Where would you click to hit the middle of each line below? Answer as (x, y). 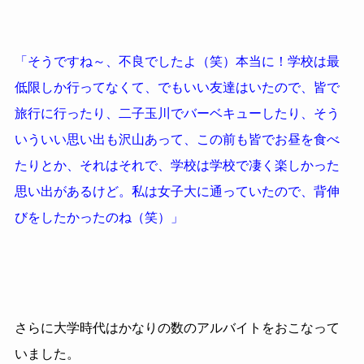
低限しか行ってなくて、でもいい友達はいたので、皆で (177, 87)
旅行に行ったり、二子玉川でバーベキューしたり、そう (177, 113)
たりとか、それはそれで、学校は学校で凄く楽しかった (177, 165)
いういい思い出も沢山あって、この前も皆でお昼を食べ (177, 139)
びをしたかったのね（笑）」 (99, 217)
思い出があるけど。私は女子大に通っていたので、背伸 (177, 191)
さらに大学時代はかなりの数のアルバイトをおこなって (177, 327)
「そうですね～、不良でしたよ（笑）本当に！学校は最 (177, 61)
